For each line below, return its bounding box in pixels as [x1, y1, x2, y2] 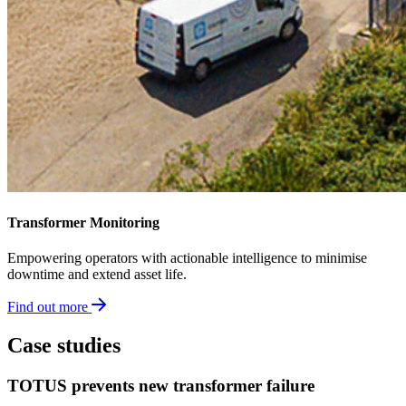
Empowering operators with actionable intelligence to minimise [7, 250, 367, 266]
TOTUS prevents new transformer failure [7, 375, 314, 395]
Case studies [7, 333, 121, 357]
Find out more [7, 299, 88, 315]
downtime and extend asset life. [7, 266, 187, 283]
